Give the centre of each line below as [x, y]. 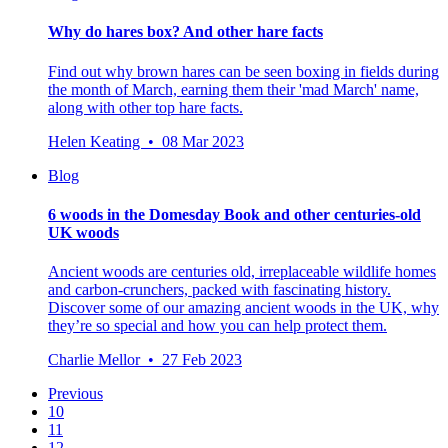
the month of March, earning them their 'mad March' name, [233, 89]
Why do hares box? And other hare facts [185, 32]
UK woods [83, 232]
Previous [75, 394]
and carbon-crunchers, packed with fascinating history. [219, 290]
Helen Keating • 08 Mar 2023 [146, 141]
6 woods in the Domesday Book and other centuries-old [234, 214]
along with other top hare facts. [145, 107]
